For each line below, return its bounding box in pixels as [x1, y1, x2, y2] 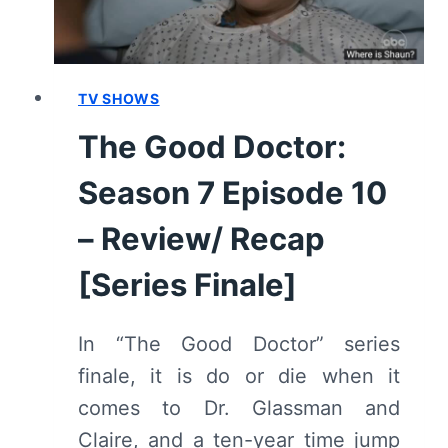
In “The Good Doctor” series [78, 331, 400, 356]
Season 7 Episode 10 [78, 173, 387, 211]
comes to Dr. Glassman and [78, 395, 400, 420]
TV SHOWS [78, 89, 160, 107]
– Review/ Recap [78, 219, 325, 257]
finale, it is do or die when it [78, 363, 400, 388]
